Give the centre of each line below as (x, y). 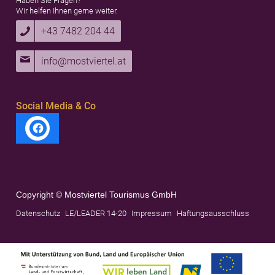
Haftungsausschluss (213, 213)
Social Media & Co (56, 106)
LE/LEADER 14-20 (95, 213)
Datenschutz (38, 213)
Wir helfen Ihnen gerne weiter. (67, 11)
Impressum (151, 213)
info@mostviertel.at (84, 61)
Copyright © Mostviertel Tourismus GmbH (97, 195)
